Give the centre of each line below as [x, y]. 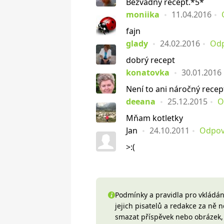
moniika [143, 14]
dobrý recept [150, 60]
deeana [141, 101]
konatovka [148, 72]
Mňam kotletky [154, 118]
